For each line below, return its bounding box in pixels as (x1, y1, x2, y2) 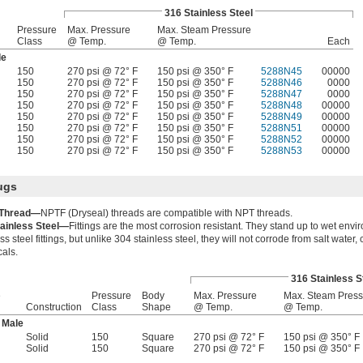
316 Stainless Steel (164, 7, 253, 19)
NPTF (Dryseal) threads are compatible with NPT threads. (41, 207, 293, 220)
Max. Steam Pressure (157, 24, 251, 36)
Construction (26, 301, 82, 314)
